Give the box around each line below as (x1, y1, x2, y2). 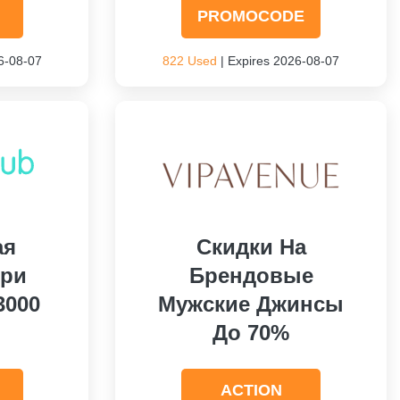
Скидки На (196, 235, 306, 259)
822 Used (162, 54, 218, 68)
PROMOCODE (197, 7, 305, 25)
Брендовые (188, 263, 313, 287)
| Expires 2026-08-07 (217, 54, 340, 68)
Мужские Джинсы (158, 292, 345, 316)
